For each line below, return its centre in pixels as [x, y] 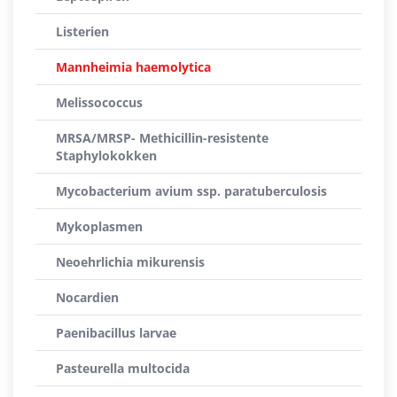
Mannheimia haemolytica [133, 67]
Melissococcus [99, 102]
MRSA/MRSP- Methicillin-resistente [162, 138]
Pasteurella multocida [123, 368]
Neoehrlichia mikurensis [130, 262]
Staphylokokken [106, 156]
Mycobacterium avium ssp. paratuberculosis [191, 191]
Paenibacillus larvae [116, 333]
